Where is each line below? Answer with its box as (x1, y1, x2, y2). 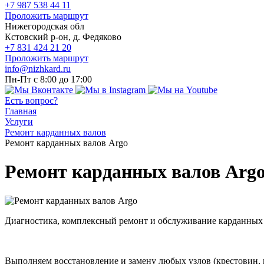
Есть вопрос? (5, 95, 58, 105)
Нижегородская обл (5, 21, 84, 31)
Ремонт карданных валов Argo (5, 138, 128, 148)
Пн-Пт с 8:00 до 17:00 (5, 74, 92, 84)
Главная (5, 106, 37, 116)
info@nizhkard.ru (5, 64, 71, 74)
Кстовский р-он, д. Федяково (5, 32, 121, 42)
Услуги (5, 117, 33, 127)
